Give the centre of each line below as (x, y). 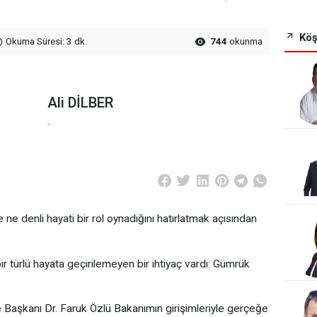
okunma (245, 41)
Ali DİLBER (80, 103)
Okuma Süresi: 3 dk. (46, 41)
